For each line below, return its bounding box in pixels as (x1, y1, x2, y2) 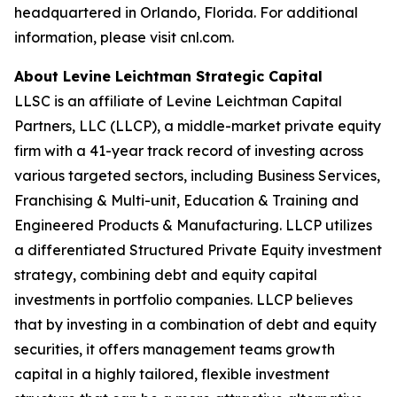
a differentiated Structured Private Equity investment (14, 241, 382, 259)
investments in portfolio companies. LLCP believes (14, 291, 353, 308)
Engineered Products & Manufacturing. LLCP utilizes (14, 216, 372, 234)
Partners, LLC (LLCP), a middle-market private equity (14, 117, 381, 135)
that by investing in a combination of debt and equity (14, 315, 377, 333)
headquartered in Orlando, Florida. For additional (14, 4, 358, 21)
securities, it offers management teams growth (14, 340, 335, 358)
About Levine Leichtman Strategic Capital (14, 67, 323, 85)
